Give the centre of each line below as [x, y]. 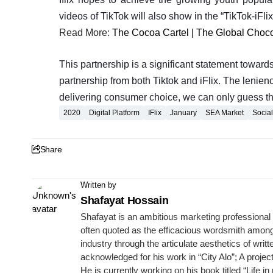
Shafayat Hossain [125, 200]
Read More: [86, 32]
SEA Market [225, 112]
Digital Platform [114, 112]
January [183, 112]
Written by [98, 185]
